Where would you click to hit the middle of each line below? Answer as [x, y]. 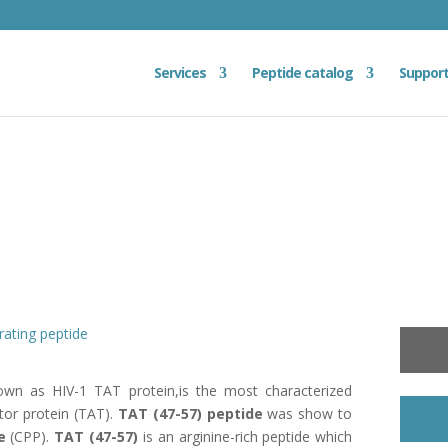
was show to [307, 413]
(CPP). [30, 436]
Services [180, 72]
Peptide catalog [302, 72]
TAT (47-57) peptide [190, 413]
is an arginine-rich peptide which [245, 436]
